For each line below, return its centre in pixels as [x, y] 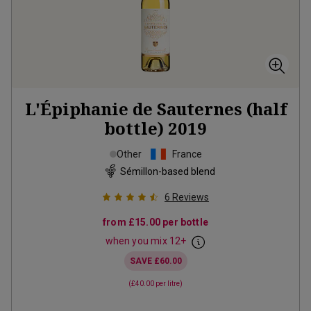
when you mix [137, 241]
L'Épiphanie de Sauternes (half [155, 109]
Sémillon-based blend [167, 171]
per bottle [184, 222]
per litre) [168, 284]
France [187, 154]
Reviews [191, 197]
